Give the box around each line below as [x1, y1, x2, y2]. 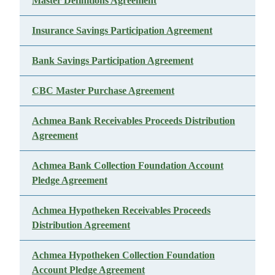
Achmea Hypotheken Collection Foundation [32, 250, 215, 260]
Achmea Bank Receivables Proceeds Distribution [32, 115, 235, 126]
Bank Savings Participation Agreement [32, 55, 193, 66]
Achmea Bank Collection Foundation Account [32, 160, 223, 171]
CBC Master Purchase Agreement [32, 85, 174, 96]
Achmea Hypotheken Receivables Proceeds [32, 205, 211, 215]
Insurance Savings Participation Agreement [32, 25, 212, 36]
